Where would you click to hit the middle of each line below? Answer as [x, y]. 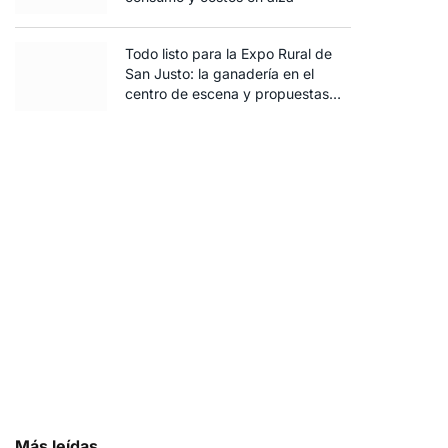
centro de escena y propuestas [227, 93]
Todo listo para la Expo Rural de [228, 53]
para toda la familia [187, 113]
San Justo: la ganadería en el [219, 73]
